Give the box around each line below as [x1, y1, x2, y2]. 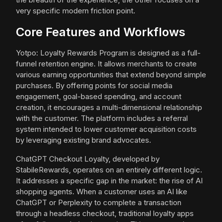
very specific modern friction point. [16, 6, 135, 16]
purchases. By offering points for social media [16, 81, 172, 91]
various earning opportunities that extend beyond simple [16, 70, 206, 80]
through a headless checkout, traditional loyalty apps [16, 209, 194, 219]
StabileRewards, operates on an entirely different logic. [16, 165, 202, 175]
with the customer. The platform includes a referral [16, 113, 188, 123]
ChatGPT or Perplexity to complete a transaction [16, 198, 181, 208]
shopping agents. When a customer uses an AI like [16, 187, 187, 197]
